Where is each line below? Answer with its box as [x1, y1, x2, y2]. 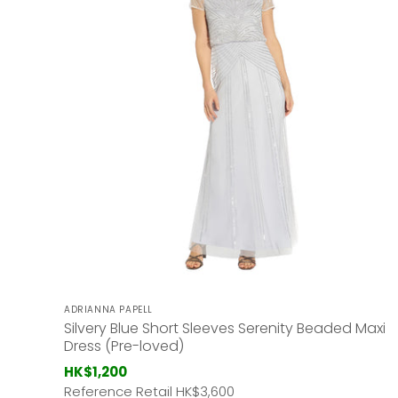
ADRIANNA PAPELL [64, 303, 154, 317]
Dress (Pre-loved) [64, 336, 184, 357]
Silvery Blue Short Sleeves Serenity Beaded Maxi [64, 318, 386, 339]
